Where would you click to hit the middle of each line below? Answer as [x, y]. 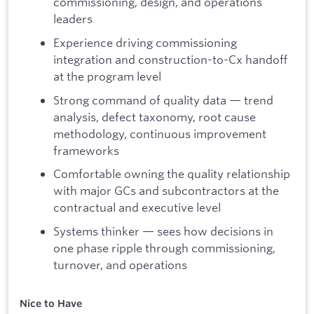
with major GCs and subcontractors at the [166, 191]
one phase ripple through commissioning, [164, 247]
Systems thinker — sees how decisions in [163, 231]
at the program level [107, 76]
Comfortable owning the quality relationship [172, 174]
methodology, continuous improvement [160, 133]
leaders [73, 19]
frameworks [86, 150]
